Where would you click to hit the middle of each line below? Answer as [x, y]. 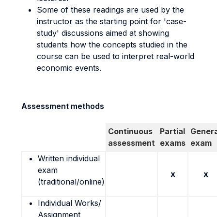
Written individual [69, 158]
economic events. [69, 68]
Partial [172, 131]
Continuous [130, 131]
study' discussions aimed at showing [103, 33]
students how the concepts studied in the [112, 45]
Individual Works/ [70, 203]
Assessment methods [63, 106]
